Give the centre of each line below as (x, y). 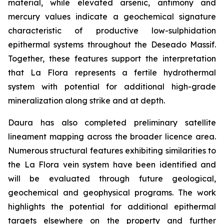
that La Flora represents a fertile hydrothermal (112, 72)
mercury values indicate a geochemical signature (112, 16)
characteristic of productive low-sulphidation (112, 30)
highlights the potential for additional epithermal (112, 206)
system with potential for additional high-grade (112, 86)
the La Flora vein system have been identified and (112, 164)
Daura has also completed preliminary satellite (112, 122)
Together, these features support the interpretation (112, 58)
